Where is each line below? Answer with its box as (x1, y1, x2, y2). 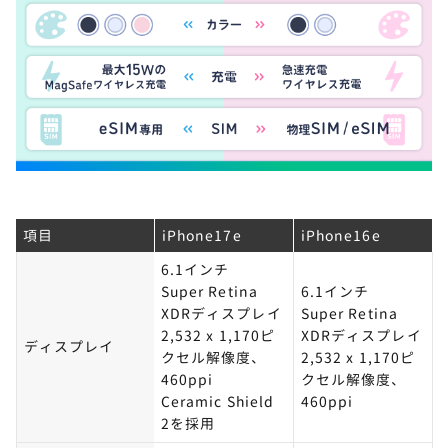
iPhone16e (301, 225, 381, 245)
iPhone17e (162, 225, 242, 245)
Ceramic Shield (161, 391, 274, 411)
